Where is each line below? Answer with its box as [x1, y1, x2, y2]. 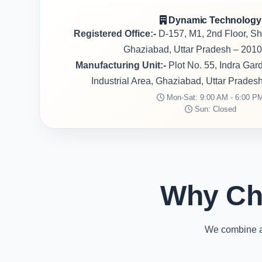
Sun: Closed [192, 105, 236, 113]
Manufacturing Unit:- [75, 60, 167, 70]
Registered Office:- [73, 29, 156, 39]
